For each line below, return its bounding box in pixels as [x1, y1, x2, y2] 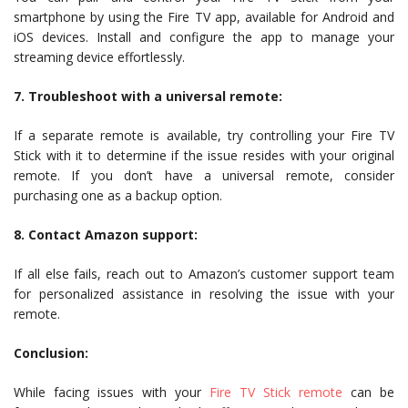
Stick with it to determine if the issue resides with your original [14, 147, 394, 164]
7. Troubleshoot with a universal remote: [14, 87, 282, 105]
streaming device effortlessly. [14, 48, 185, 66]
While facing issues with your [14, 383, 209, 401]
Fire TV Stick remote [209, 383, 342, 401]
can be [342, 383, 394, 401]
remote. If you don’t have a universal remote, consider [14, 167, 394, 184]
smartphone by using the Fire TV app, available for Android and [14, 8, 394, 25]
